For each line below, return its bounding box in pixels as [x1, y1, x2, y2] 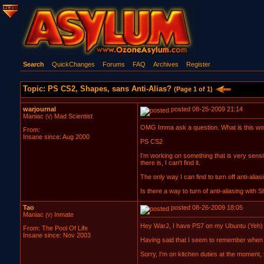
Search [22, 61, 44, 68]
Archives [153, 61, 179, 68]
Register [186, 61, 210, 68]
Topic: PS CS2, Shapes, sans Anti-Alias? [22, 84, 174, 93]
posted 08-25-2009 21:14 [169, 105, 243, 113]
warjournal [22, 105, 56, 113]
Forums [102, 61, 125, 68]
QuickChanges [51, 61, 95, 68]
